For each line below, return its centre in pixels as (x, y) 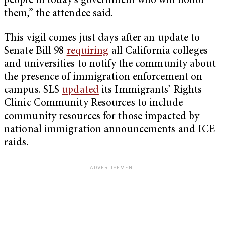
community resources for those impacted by (102, 117)
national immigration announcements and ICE (110, 130)
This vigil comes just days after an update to (102, 39)
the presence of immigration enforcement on (103, 78)
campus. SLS (33, 91)
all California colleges (158, 52)
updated (80, 91)
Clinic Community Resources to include (93, 104)
